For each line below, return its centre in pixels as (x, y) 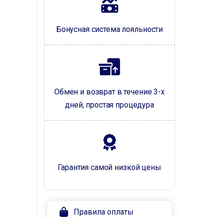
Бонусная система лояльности (109, 29)
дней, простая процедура (109, 105)
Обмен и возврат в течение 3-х (109, 92)
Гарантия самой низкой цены (109, 167)
